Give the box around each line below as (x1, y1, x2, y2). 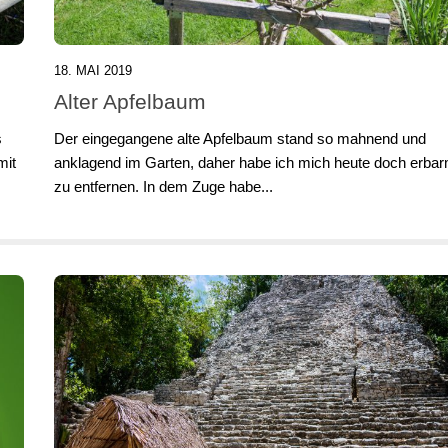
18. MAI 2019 (54, 62, 132, 78)
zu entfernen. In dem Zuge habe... (54, 177, 273, 195)
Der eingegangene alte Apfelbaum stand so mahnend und (54, 129, 426, 147)
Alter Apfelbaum (54, 89, 206, 113)
